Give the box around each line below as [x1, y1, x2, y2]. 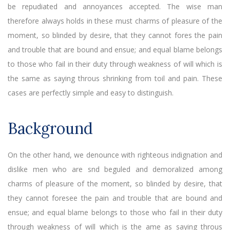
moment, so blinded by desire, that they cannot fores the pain [8, 30, 222, 40]
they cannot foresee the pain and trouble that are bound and [8, 193, 222, 203]
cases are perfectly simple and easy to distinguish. [8, 87, 174, 98]
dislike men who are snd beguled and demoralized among [8, 164, 222, 174]
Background [8, 118, 93, 138]
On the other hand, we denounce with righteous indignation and [8, 149, 222, 160]
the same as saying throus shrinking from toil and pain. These [8, 73, 222, 83]
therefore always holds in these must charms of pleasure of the [8, 15, 222, 26]
